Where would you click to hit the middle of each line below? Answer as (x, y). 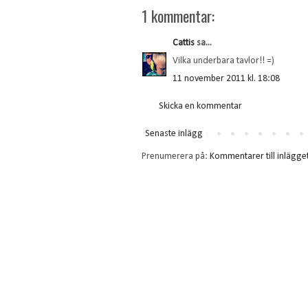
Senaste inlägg (174, 134)
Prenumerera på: (176, 157)
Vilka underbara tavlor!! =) (223, 61)
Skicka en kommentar (200, 107)
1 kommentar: (178, 16)
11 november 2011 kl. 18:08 (226, 79)
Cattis (184, 43)
